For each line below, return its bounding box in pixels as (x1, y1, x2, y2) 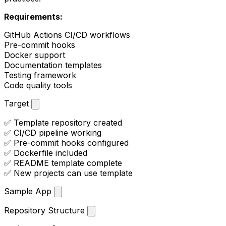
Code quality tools (4, 80, 72, 90)
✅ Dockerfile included (4, 147, 87, 158)
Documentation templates (4, 60, 102, 70)
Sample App (4, 186, 54, 196)
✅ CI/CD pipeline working (4, 127, 101, 138)
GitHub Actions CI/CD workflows (4, 29, 130, 40)
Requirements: (4, 11, 63, 22)
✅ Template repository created (4, 117, 122, 128)
